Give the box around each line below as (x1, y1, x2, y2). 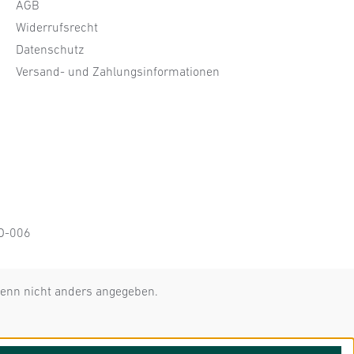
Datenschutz (16, 42, 84, 57)
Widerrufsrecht (16, 20, 98, 35)
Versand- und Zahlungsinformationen (16, 64, 220, 79)
